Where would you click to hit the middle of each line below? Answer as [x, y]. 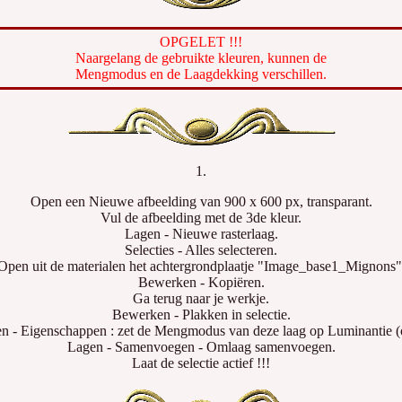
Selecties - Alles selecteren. [201, 250]
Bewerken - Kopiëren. [201, 282]
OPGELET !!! [201, 42]
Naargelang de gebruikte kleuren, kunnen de [201, 58]
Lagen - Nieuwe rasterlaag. [201, 234]
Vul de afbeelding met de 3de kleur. [201, 218]
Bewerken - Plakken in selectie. [201, 315]
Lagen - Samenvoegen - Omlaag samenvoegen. [201, 347]
